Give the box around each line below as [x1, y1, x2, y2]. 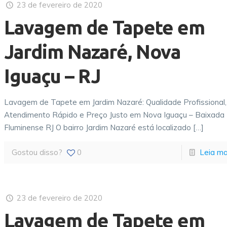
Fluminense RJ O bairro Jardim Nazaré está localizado [4, 123, 192, 132]
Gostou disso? [12, 147, 63, 157]
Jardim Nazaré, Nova [4, 41, 181, 62]
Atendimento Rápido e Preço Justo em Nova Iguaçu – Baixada [4, 110, 225, 120]
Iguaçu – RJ [4, 65, 101, 87]
